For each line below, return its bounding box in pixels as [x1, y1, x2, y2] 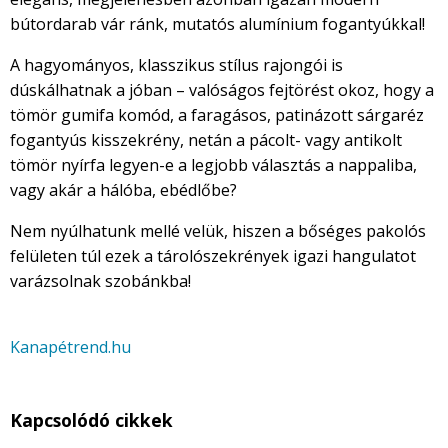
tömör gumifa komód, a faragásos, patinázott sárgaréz [10, 104, 424, 127]
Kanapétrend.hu [10, 336, 131, 359]
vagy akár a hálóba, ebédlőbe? [10, 179, 237, 202]
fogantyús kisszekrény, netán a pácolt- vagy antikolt [10, 129, 402, 152]
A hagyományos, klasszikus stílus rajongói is [10, 54, 343, 77]
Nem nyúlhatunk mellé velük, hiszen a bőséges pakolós [10, 220, 426, 243]
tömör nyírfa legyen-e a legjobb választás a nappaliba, [10, 154, 417, 177]
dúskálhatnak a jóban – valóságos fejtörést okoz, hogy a [10, 79, 434, 102]
